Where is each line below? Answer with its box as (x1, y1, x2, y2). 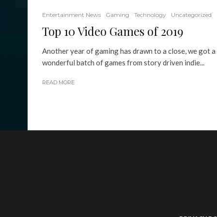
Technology (134, 11, 166, 19)
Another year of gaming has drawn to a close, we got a (42, 46, 216, 56)
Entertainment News (42, 11, 101, 19)
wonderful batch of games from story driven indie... (42, 58, 204, 67)
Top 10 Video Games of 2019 (42, 23, 183, 39)
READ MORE (42, 79, 75, 86)
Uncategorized (171, 11, 212, 19)
